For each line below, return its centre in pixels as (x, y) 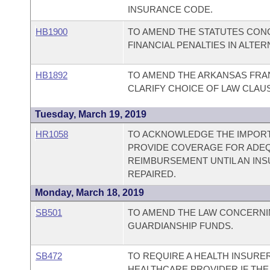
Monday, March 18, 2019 (89, 193)
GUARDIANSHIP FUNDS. (180, 226)
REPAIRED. (152, 174)
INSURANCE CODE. (170, 9)
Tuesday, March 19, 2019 (91, 114)
